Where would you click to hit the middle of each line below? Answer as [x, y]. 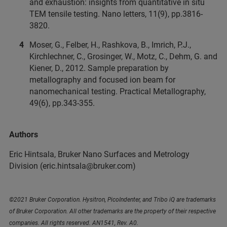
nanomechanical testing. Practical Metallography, [118, 92]
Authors [24, 135]
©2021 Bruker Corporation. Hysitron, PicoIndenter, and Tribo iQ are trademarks [112, 200]
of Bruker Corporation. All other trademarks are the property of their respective [112, 212]
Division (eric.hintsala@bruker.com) [72, 166]
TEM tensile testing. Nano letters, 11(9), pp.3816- [116, 14]
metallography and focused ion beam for [102, 80]
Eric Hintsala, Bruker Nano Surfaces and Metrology [99, 155]
